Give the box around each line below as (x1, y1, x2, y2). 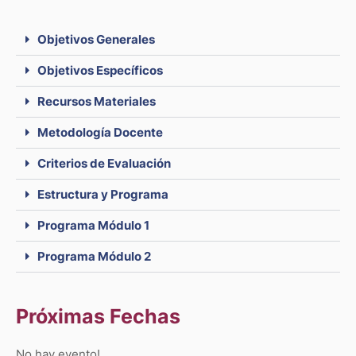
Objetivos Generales (37, 33, 155, 48)
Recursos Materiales (37, 95, 156, 110)
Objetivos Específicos (37, 64, 163, 79)
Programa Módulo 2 (37, 250, 151, 265)
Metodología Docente (37, 126, 163, 141)
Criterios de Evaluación (37, 157, 171, 172)
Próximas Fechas (16, 304, 180, 329)
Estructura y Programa (37, 188, 168, 203)
